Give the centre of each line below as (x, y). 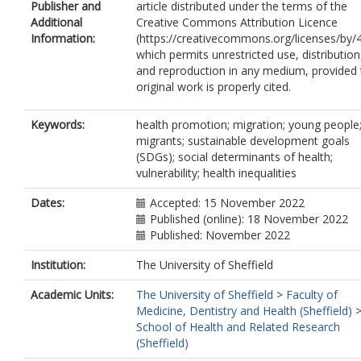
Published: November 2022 (220, 235)
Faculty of (312, 295)
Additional (56, 22)
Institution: (58, 265)
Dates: (48, 203)
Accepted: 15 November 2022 (227, 203)
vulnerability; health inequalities (216, 173)
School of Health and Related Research (238, 327)
